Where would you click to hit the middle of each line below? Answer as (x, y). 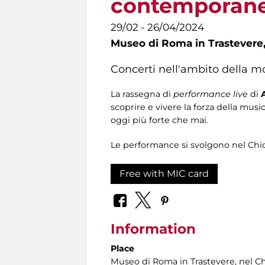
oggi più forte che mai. (159, 120)
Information (153, 229)
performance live (211, 94)
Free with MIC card (164, 173)
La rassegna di (142, 94)
